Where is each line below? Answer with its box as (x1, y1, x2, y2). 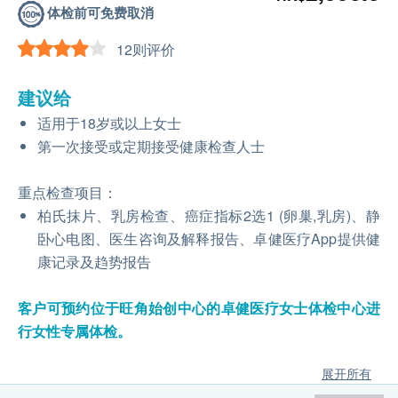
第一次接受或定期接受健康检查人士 (37, 136, 265, 156)
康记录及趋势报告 (37, 251, 151, 272)
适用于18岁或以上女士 (37, 113, 181, 133)
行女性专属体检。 (18, 321, 131, 341)
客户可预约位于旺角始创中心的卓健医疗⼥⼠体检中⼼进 (18, 298, 380, 318)
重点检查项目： (18, 182, 117, 203)
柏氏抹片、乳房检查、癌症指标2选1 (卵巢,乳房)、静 (37, 205, 380, 226)
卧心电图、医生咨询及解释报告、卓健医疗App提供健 (37, 228, 380, 249)
